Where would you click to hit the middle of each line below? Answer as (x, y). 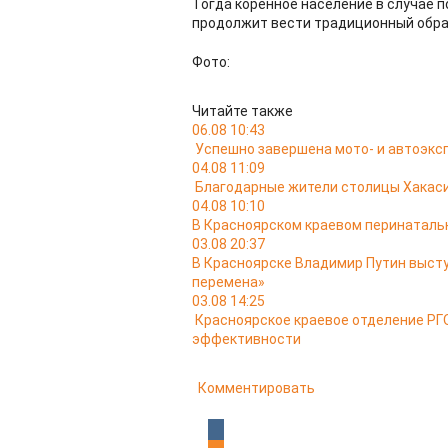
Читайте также (242, 111)
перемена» (228, 282)
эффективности (246, 339)
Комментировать (256, 388)
